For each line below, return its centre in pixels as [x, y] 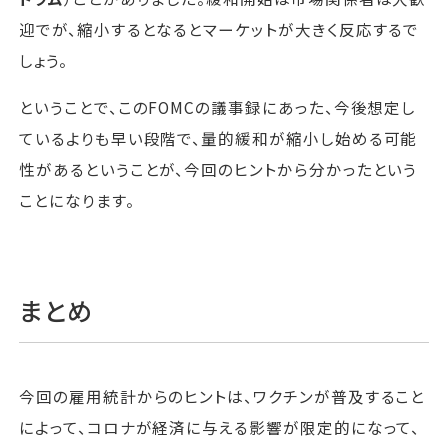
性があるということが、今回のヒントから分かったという [218, 168]
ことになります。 [77, 199]
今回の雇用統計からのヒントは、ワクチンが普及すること [222, 396]
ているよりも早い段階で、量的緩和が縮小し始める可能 [218, 137]
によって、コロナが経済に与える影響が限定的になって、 [220, 427]
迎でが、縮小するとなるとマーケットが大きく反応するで [219, 29]
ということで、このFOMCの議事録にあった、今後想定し [218, 106]
